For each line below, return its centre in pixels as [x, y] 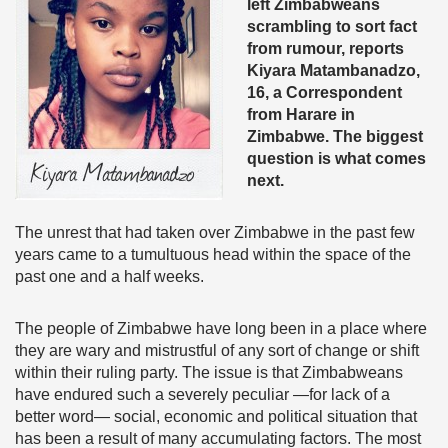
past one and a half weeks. [109, 276]
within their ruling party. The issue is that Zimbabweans [209, 372]
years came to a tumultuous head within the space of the [213, 254]
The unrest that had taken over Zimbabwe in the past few [215, 232]
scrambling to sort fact [332, 26]
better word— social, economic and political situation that [216, 416]
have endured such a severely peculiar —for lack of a [202, 394]
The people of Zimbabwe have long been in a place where [221, 328]
